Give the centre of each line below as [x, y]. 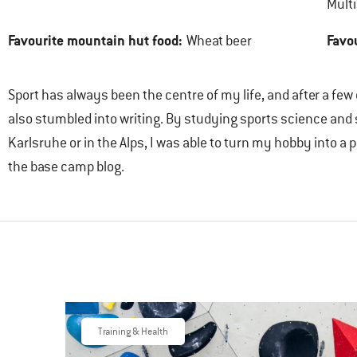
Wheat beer [219, 41]
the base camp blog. [66, 167]
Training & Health [133, 331]
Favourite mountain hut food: [95, 40]
